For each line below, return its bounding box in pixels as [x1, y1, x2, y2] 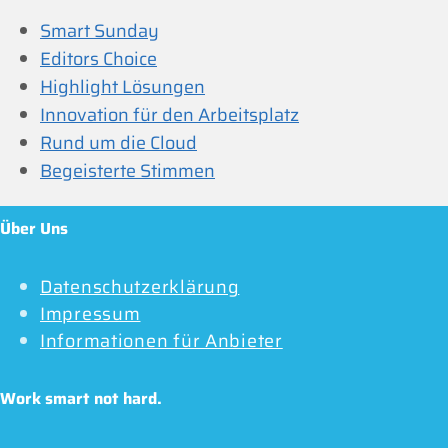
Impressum [40, 299, 141, 328]
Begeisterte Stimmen [40, 157, 215, 186]
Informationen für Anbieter [40, 326, 283, 355]
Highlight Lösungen [40, 73, 205, 102]
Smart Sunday [40, 17, 159, 46]
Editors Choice [40, 45, 157, 74]
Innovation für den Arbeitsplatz [40, 101, 299, 130]
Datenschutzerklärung [40, 272, 240, 301]
